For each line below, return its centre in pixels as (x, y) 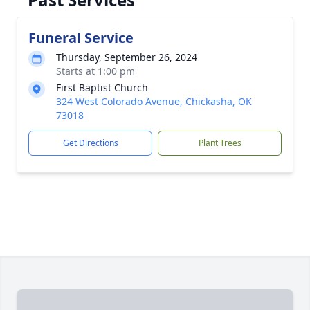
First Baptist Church (102, 88)
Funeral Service (81, 38)
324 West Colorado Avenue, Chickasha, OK (154, 101)
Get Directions (90, 143)
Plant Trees (220, 143)
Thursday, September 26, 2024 (127, 57)
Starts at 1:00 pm (95, 71)
